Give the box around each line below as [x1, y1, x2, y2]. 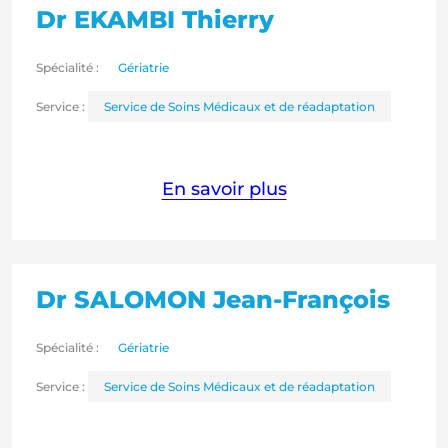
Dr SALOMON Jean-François [36, 285, 390, 315]
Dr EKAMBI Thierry [36, 5, 274, 35]
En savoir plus [161, 178, 287, 201]
